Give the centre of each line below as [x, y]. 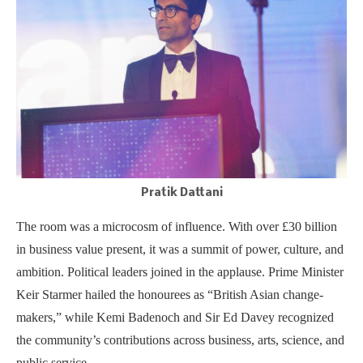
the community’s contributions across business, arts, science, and [180, 340]
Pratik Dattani [181, 193]
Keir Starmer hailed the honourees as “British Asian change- [170, 294]
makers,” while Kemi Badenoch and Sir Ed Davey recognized [175, 317]
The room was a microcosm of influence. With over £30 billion [177, 226]
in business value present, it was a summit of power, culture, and [180, 249]
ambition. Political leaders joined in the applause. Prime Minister [180, 271]
